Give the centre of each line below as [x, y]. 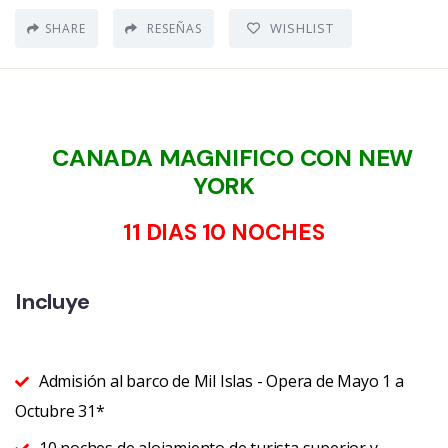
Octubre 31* [60, 410]
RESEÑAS [172, 28]
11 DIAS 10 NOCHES [224, 232]
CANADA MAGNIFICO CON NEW [224, 157]
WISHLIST [302, 27]
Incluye [52, 301]
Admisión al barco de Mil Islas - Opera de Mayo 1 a [221, 380]
